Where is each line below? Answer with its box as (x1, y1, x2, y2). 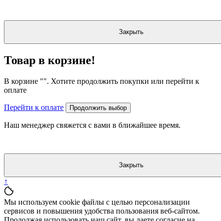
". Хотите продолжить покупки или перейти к (43, 76, 199, 85)
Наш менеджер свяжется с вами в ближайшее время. (4, 120, 181, 129)
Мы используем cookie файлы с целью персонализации (4, 197, 190, 206)
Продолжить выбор (70, 104, 127, 111)
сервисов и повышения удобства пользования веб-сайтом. (4, 206, 200, 215)
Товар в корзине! (4, 53, 95, 67)
